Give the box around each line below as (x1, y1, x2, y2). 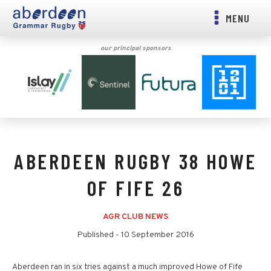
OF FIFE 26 (87, 175, 184, 201)
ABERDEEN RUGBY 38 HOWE (14, 149, 257, 174)
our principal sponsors (100, 44, 171, 53)
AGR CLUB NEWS (103, 212, 168, 223)
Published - (77, 229, 121, 240)
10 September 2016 (120, 229, 194, 240)
